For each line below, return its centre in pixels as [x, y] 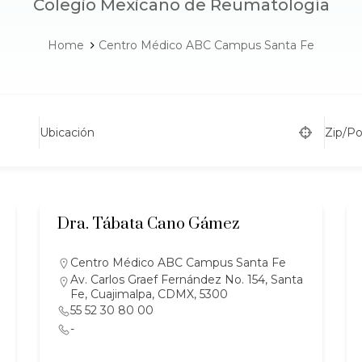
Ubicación [67, 133]
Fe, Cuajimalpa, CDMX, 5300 [149, 294]
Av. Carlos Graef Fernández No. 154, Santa [186, 280]
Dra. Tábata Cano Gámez [148, 224]
